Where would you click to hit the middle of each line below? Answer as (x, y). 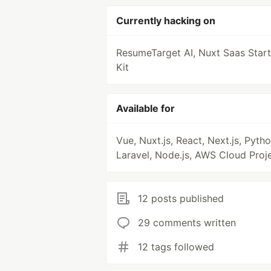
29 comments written (187, 223)
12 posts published (181, 199)
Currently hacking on (166, 21)
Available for (145, 109)
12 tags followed (176, 247)
